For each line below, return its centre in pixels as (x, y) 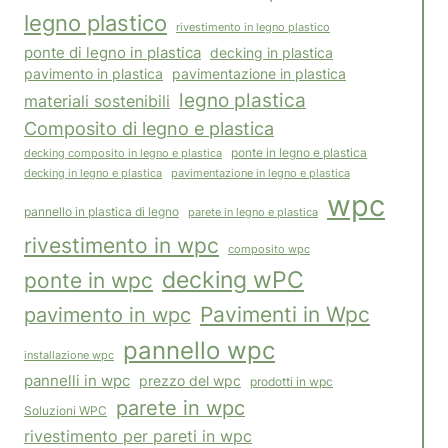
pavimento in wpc (107, 315)
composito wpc (269, 249)
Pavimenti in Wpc (285, 314)
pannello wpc (199, 350)
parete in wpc (180, 408)
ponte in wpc (88, 281)
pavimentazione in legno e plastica (260, 173)
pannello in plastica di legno (101, 212)
